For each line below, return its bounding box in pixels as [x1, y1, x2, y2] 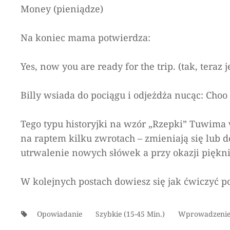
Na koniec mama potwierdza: [21, 31, 150, 44]
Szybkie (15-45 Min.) [95, 209, 165, 219]
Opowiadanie [37, 209, 82, 219]
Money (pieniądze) [21, 3, 103, 15]
